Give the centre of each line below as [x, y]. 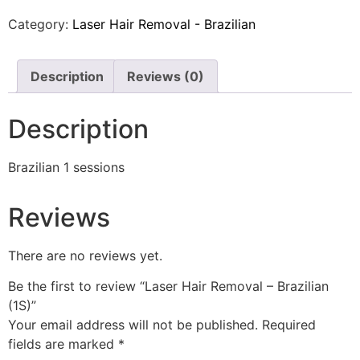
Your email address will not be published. [133, 324]
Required [289, 324]
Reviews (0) [166, 76]
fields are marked [63, 344]
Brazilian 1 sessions [66, 167]
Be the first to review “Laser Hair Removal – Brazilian [168, 286]
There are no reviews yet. [85, 255]
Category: [40, 24]
